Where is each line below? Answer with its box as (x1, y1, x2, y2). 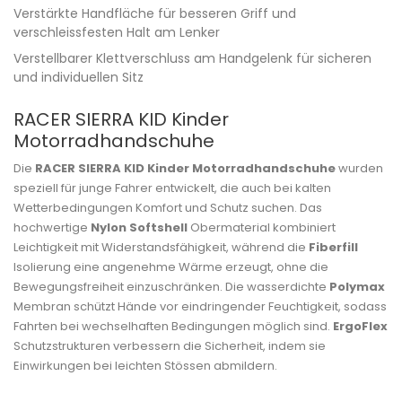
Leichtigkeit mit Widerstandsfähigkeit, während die (13, 238, 309, 256)
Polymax (329, 277, 385, 295)
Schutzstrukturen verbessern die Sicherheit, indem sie (13, 336, 326, 354)
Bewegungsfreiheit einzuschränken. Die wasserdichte (13, 277, 329, 295)
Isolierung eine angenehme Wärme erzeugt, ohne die (13, 258, 328, 275)
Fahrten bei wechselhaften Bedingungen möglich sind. (13, 317, 333, 335)
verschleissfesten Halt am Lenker (13, 22, 220, 41)
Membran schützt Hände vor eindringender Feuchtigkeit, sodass (13, 297, 387, 315)
